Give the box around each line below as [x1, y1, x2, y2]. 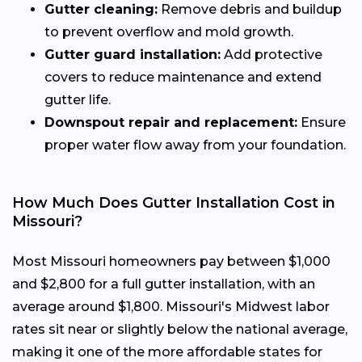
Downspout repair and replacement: [44, 114, 297, 130]
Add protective [221, 46, 322, 62]
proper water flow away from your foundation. [44, 137, 346, 153]
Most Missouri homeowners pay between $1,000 [12, 253, 330, 269]
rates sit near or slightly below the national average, [12, 321, 347, 337]
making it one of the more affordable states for [12, 343, 322, 360]
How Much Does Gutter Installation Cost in [12, 193, 335, 212]
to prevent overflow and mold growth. [44, 23, 293, 40]
